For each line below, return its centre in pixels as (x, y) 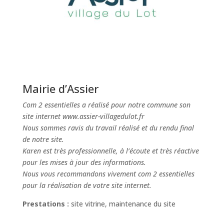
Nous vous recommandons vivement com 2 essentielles (108, 174)
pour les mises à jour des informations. (84, 162)
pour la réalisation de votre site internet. (87, 185)
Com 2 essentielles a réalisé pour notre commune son (106, 105)
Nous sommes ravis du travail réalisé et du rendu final (108, 128)
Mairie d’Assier (60, 89)
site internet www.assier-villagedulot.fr (83, 116)
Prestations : (45, 204)
